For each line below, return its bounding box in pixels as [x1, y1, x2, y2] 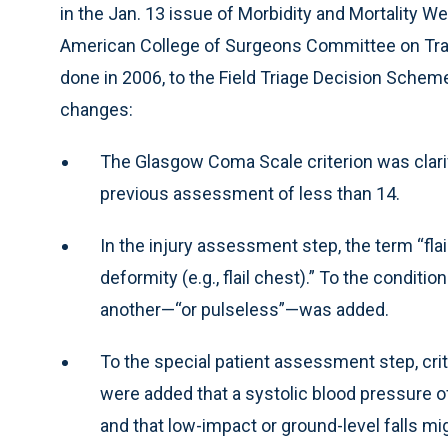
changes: [60, 99, 133, 120]
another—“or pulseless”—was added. [100, 299, 389, 320]
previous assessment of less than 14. [100, 183, 400, 204]
